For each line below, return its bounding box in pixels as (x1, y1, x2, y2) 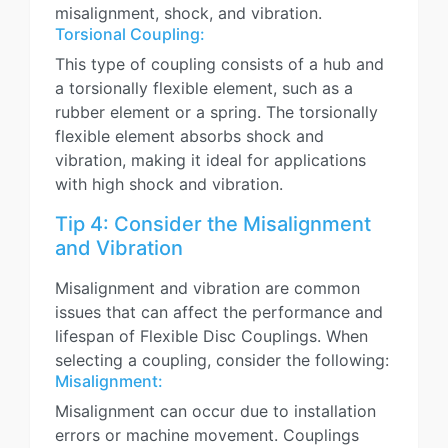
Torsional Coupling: (55, 24, 205, 44)
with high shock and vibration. (55, 174, 283, 194)
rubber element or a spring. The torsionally (55, 102, 378, 122)
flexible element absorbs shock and (55, 126, 324, 146)
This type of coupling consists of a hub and (55, 54, 384, 74)
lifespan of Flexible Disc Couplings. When (55, 326, 368, 346)
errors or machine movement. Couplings (55, 425, 359, 445)
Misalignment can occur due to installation (55, 401, 376, 421)
